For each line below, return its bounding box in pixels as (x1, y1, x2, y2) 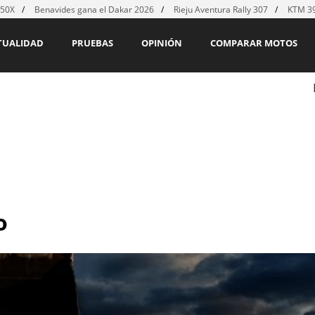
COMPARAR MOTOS (210, 37, 297, 49)
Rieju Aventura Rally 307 (174, 4, 268, 15)
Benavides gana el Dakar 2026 (34, 4, 154, 15)
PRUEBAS (72, 37, 113, 49)
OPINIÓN (141, 37, 182, 49)
